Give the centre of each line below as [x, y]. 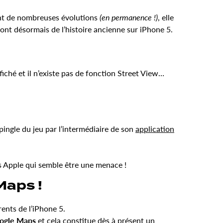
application [155, 129]
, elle [166, 17]
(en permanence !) [129, 17]
